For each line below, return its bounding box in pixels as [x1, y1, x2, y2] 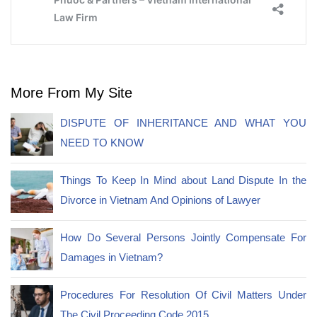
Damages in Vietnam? [60, 251, 163, 264]
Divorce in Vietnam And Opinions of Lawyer [60, 194, 260, 207]
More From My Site [11, 85, 132, 101]
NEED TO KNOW [60, 137, 144, 149]
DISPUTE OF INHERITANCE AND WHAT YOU [60, 117, 306, 129]
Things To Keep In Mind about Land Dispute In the [60, 174, 306, 187]
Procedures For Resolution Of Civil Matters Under [60, 289, 306, 301]
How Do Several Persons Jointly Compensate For [60, 231, 306, 244]
